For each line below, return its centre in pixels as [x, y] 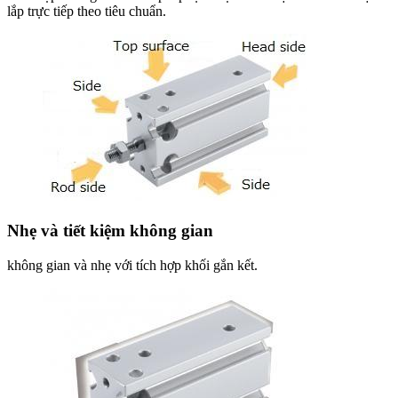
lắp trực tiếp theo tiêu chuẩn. [87, 12]
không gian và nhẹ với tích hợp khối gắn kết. [132, 265]
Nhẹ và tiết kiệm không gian [110, 230]
